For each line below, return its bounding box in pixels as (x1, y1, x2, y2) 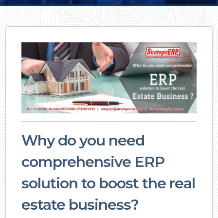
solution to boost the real (21, 174, 195, 193)
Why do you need (21, 131, 145, 150)
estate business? (21, 196, 139, 214)
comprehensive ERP (21, 153, 164, 171)
